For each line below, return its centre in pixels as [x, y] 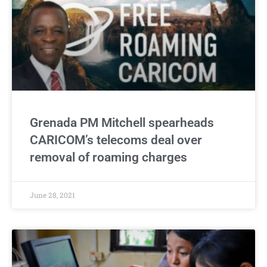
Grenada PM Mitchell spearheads [122, 122]
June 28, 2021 [52, 195]
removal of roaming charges [108, 157]
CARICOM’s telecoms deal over [116, 140]
